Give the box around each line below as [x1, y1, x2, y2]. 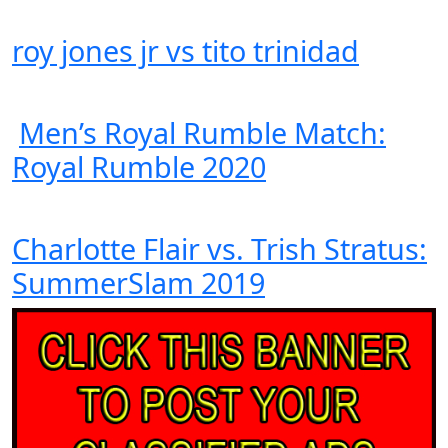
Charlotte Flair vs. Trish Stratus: [12, 228, 427, 268]
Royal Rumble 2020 [12, 146, 266, 186]
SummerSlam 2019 [12, 262, 265, 302]
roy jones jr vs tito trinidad [12, 30, 359, 70]
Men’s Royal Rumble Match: [19, 112, 386, 152]
